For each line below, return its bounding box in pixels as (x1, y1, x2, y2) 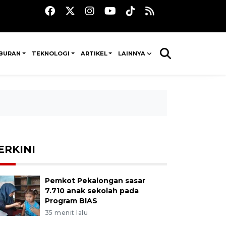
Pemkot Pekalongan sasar (44, 176, 145, 185)
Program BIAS (44, 196, 97, 205)
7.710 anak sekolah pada (44, 186, 139, 195)
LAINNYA (118, 50, 146, 57)
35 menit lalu (44, 209, 88, 216)
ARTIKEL (80, 50, 107, 57)
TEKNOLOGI (32, 50, 70, 57)
